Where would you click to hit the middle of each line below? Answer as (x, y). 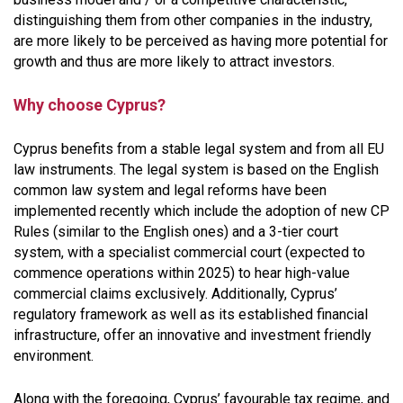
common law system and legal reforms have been (170, 190)
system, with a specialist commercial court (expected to (189, 252)
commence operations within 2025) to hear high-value (182, 273)
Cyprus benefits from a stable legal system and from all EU (199, 148)
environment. (54, 355)
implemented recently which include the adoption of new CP (201, 210)
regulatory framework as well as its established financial (191, 314)
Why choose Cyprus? (90, 104)
